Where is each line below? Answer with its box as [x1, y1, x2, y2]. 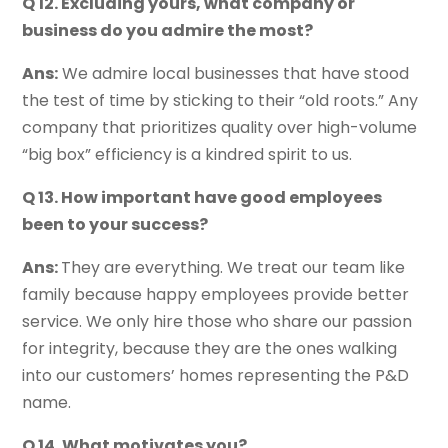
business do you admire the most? [22, 19, 314, 43]
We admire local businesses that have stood [58, 62, 410, 86]
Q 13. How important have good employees [22, 186, 383, 210]
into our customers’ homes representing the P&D [22, 364, 410, 388]
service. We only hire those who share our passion [22, 310, 413, 334]
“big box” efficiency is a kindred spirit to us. [22, 143, 353, 167]
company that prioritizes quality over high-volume [22, 116, 418, 140]
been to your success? [22, 213, 209, 237]
